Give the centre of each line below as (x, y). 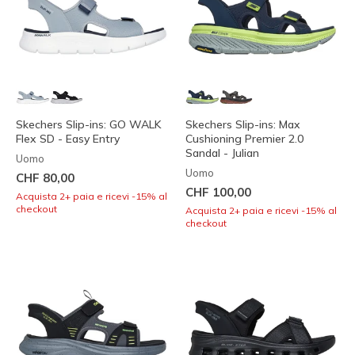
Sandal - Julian (222, 153)
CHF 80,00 (45, 177)
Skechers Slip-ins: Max (243, 124)
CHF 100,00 (218, 192)
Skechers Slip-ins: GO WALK (89, 124)
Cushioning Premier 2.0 (244, 138)
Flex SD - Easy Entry (68, 138)
